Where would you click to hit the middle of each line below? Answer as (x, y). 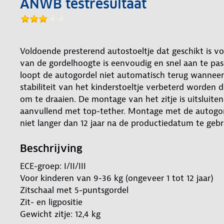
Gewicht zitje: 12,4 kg (60, 214)
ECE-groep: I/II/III (53, 166)
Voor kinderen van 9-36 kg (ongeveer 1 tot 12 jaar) (117, 178)
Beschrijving (56, 148)
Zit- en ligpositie (51, 202)
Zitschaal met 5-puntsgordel (74, 190)
